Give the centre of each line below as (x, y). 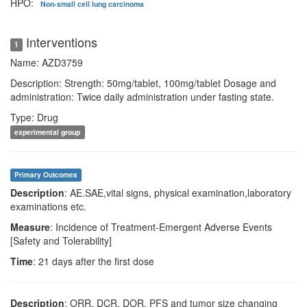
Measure (30, 227)
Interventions (60, 42)
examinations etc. (48, 206)
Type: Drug (34, 117)
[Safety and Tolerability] (61, 241)
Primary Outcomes (46, 175)
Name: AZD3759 (47, 62)
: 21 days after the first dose (94, 261)
